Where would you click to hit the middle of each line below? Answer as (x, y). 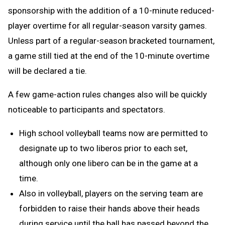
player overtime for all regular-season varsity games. (107, 25)
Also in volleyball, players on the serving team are (111, 193)
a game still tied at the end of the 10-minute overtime (109, 55)
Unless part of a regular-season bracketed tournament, (111, 40)
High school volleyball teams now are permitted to (114, 133)
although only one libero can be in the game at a (108, 163)
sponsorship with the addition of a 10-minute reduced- (111, 10)
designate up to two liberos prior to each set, (103, 148)
